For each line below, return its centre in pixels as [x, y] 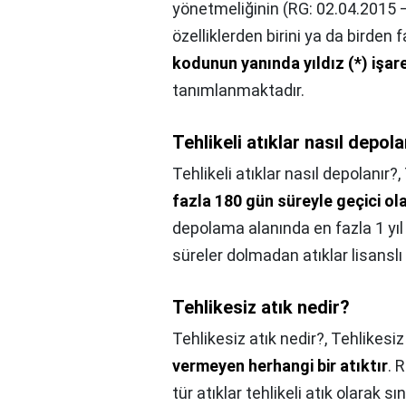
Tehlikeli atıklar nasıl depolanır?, [288, 174]
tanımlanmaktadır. [238, 90]
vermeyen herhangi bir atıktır [280, 366]
